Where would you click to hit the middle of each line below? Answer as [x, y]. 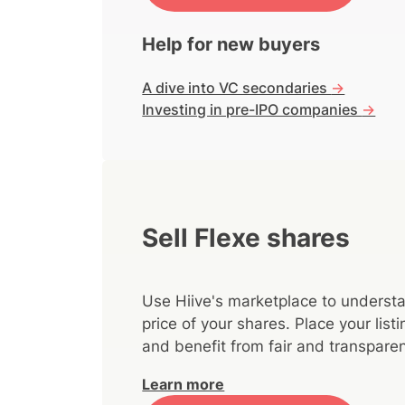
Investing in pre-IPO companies [252, 110]
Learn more [184, 384]
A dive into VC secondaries [237, 88]
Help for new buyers [231, 45]
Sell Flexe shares [246, 237]
